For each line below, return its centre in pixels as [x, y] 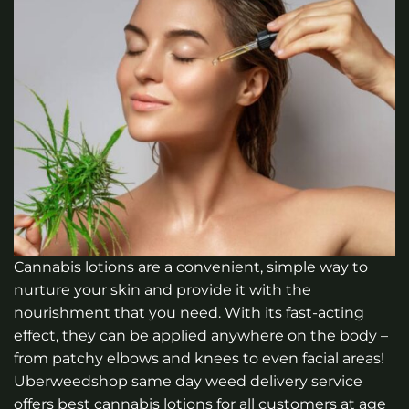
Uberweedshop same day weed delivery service [188, 382]
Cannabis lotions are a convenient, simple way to [191, 267]
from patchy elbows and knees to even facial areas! [199, 359]
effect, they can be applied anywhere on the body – [201, 336]
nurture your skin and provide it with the [163, 290]
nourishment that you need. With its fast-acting [189, 313]
